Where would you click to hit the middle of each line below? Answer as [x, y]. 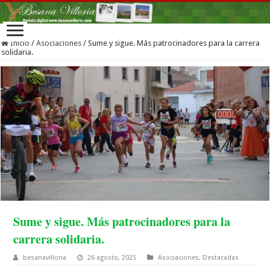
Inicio [19, 43]
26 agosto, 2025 [112, 257]
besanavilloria [45, 257]
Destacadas [221, 257]
